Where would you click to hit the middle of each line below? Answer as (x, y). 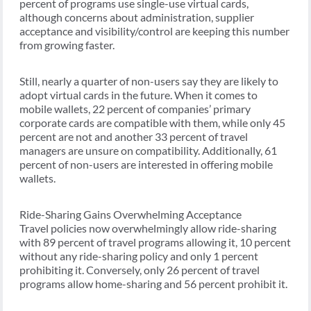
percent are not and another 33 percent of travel (134, 137)
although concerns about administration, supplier (137, 17)
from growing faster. (67, 45)
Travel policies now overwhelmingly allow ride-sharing (148, 228)
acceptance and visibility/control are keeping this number (154, 31)
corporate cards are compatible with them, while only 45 (152, 123)
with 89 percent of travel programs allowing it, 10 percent (155, 242)
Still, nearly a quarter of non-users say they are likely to (149, 81)
